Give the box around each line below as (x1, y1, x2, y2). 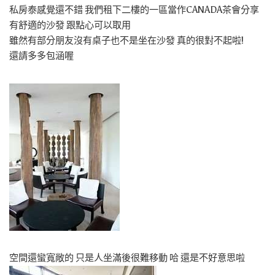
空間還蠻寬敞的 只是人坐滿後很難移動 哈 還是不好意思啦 (9, 252, 245, 264)
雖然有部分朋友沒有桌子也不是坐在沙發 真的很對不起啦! (9, 35, 244, 47)
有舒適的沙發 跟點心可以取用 (9, 20, 131, 31)
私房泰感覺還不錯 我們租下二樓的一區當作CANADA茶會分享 (9, 4, 259, 16)
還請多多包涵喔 (9, 50, 74, 62)
